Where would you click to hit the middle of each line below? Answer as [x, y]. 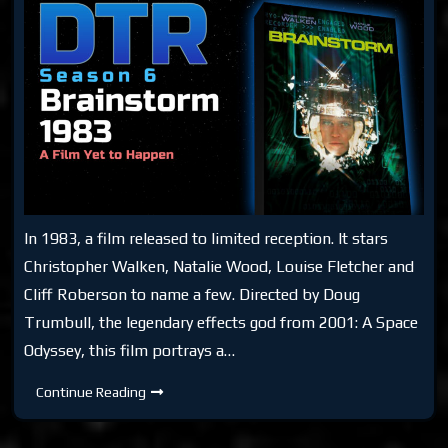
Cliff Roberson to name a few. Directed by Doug [192, 294]
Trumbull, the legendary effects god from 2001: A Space [221, 322]
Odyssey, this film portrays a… [130, 350]
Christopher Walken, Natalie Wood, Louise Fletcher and [219, 266]
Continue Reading [91, 391]
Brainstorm [180, 418]
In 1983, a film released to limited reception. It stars [206, 238]
